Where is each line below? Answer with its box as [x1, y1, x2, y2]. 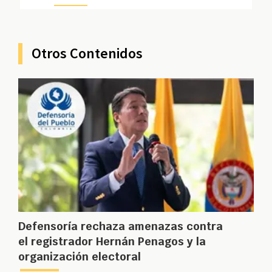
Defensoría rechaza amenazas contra [18, 219, 223, 234]
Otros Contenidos [32, 44, 143, 63]
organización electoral [18, 250, 141, 264]
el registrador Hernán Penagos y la [18, 234, 206, 249]
